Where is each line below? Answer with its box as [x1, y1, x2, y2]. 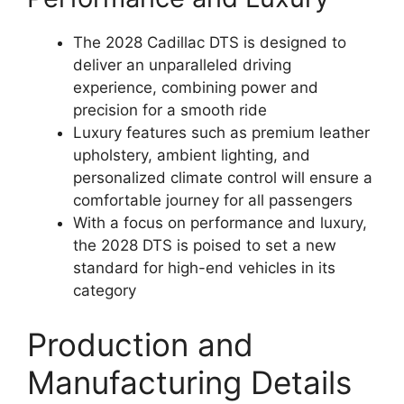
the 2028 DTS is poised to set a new [73, 236, 336, 255]
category [73, 281, 136, 300]
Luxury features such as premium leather [73, 124, 370, 142]
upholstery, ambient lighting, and [73, 146, 310, 165]
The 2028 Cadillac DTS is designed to [73, 33, 346, 52]
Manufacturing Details [27, 363, 352, 401]
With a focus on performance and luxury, [73, 214, 367, 233]
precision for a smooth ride [73, 101, 267, 120]
